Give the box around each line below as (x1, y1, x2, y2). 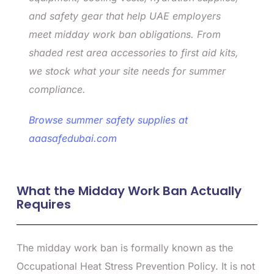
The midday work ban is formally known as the (17, 241, 233, 254)
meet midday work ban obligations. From (29, 28, 221, 40)
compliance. (29, 83, 86, 95)
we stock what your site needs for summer (29, 64, 226, 77)
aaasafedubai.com (29, 131, 117, 144)
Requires (17, 195, 71, 213)
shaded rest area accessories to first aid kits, (29, 46, 239, 59)
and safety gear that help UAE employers (29, 9, 221, 22)
